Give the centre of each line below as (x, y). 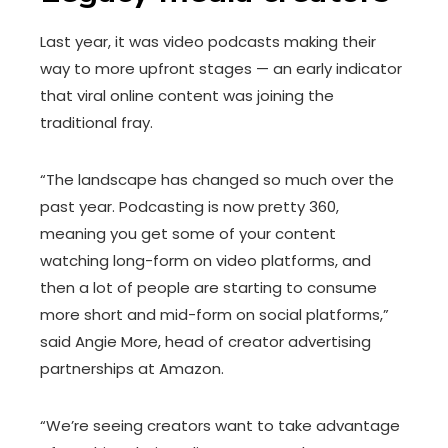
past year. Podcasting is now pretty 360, (189, 206)
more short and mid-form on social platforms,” (214, 314)
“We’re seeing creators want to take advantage (220, 425)
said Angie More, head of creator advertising (205, 341)
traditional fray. (96, 122)
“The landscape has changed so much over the (217, 179)
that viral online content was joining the (187, 95)
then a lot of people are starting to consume (208, 287)
